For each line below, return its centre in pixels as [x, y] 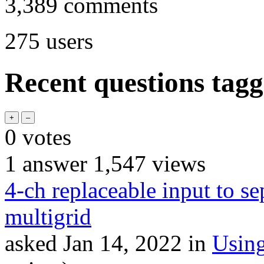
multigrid [48, 216]
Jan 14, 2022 [123, 243]
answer [52, 163]
